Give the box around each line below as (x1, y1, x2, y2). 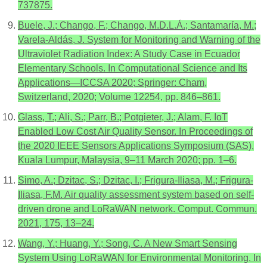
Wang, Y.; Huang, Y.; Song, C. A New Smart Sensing (18, 238, 237, 249)
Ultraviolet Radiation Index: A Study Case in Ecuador (18, 49, 240, 59)
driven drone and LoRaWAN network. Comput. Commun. (18, 204, 257, 214)
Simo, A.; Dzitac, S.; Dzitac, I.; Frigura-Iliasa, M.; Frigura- (18, 175, 253, 185)
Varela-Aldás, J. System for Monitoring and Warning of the (18, 35, 260, 45)
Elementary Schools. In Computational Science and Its (18, 63, 247, 73)
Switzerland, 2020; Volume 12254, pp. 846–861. (18, 92, 221, 102)
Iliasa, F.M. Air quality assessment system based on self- (18, 190, 254, 200)
